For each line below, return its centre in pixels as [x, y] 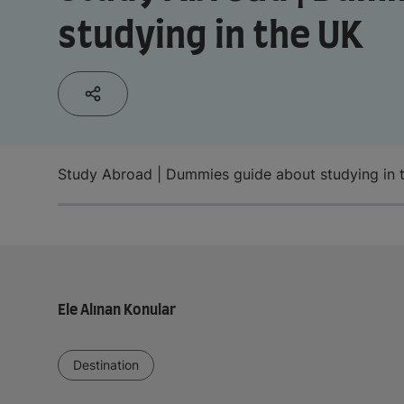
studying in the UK [210, 37]
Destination [106, 364]
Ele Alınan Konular [117, 310]
